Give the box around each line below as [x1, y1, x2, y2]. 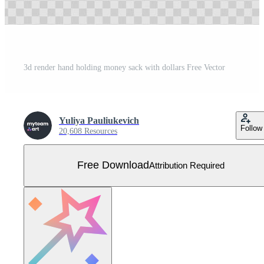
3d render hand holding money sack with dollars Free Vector [24, 62, 225, 72]
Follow [240, 123, 262, 133]
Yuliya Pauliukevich [59, 115, 139, 126]
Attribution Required [149, 160, 225, 171]
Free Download [77, 159, 149, 171]
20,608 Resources [59, 126, 117, 136]
